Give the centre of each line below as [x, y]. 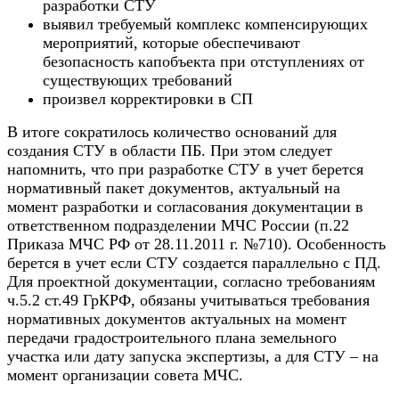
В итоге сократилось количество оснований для [172, 131]
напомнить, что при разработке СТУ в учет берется [185, 169]
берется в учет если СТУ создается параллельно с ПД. [194, 262]
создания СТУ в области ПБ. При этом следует [170, 150]
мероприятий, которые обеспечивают [171, 42]
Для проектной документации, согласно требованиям [191, 281]
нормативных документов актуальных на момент [177, 318]
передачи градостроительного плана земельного [172, 337]
